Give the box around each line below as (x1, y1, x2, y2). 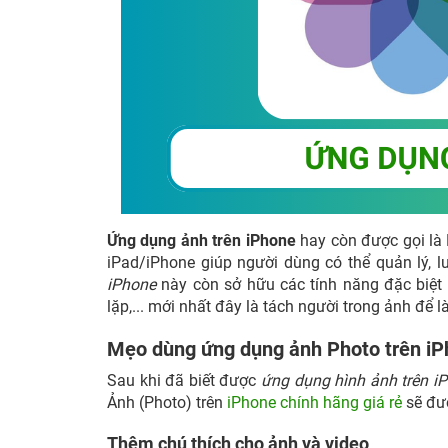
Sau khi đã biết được (107, 371, 261, 390)
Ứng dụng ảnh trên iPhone (107, 231, 296, 250)
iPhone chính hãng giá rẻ (227, 393, 402, 412)
